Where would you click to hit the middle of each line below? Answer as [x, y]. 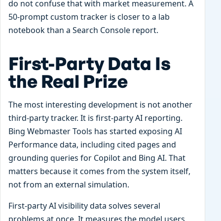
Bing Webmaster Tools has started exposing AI [95, 131]
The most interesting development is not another [100, 104]
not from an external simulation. [69, 184]
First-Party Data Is [90, 63]
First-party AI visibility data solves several [84, 205]
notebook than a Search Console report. [83, 30]
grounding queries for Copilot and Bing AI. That [97, 158]
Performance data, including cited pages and [92, 144]
